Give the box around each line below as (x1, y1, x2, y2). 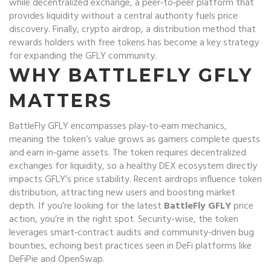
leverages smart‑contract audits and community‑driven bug (9, 225, 254, 241)
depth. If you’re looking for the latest (9, 198, 164, 214)
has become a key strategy (145, 35, 259, 51)
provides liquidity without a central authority (9, 8, 193, 24)
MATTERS (9, 90, 113, 112)
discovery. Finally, (9, 22, 82, 38)
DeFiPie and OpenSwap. (9, 252, 105, 267)
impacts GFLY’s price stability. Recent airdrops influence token (9, 172, 262, 188)
